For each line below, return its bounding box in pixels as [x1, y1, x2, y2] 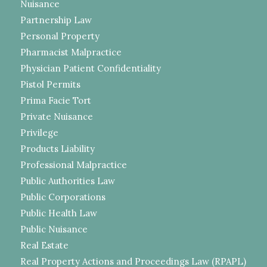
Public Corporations [20, 191, 105, 203]
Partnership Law [20, 14, 92, 26]
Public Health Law [20, 207, 97, 219]
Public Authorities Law [20, 175, 115, 187]
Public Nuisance [20, 223, 88, 235]
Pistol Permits [20, 78, 80, 90]
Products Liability [20, 142, 95, 154]
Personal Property [20, 30, 100, 42]
